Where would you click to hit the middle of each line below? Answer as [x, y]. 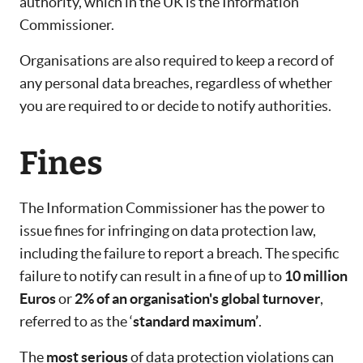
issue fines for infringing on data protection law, [168, 231]
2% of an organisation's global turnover [197, 299]
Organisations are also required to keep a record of [177, 61]
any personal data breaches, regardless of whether [176, 83]
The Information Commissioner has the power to [172, 208]
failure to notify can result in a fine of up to [152, 276]
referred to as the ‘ [76, 322]
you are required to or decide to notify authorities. [177, 106]
